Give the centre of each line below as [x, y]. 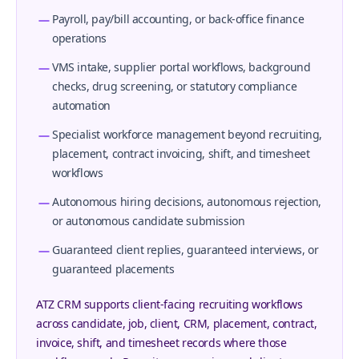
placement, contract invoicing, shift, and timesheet [181, 153]
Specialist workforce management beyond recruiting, [188, 134]
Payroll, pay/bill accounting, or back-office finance [178, 19]
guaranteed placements [113, 269]
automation [81, 105]
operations [79, 38]
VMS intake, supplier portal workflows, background [182, 67]
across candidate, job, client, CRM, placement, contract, [177, 323]
